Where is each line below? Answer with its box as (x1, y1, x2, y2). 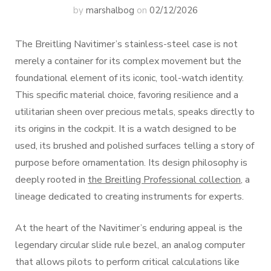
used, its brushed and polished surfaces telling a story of (15, 139, 254, 152)
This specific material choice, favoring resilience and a (15, 88, 238, 102)
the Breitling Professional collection (88, 173, 241, 186)
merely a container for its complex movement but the (15, 54, 241, 68)
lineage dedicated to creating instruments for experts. (15, 190, 244, 203)
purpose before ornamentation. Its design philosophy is (15, 156, 247, 169)
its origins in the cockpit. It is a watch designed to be (15, 122, 237, 135)
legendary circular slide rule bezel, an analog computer (15, 238, 245, 252)
